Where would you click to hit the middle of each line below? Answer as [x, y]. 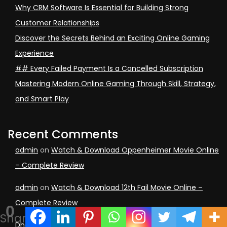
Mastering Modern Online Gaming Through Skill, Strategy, [116, 84]
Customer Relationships [57, 23]
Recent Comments [63, 135]
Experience [34, 53]
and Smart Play [42, 99]
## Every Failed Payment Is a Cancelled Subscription [109, 69]
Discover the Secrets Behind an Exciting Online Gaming [112, 38]
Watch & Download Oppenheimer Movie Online [135, 150]
